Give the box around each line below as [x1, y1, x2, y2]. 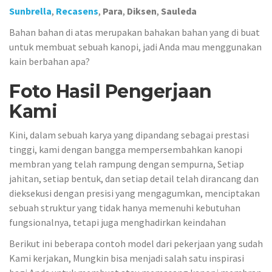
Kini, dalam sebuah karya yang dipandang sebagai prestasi [9, 129, 249, 141]
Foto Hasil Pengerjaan [9, 80, 212, 103]
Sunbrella [9, 5, 52, 17]
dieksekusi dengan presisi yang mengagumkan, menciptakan [9, 187, 260, 199]
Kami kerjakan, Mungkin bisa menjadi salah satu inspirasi [9, 251, 244, 264]
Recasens [56, 5, 98, 17]
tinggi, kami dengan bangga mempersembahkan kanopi [9, 143, 242, 155]
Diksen [127, 5, 157, 17]
